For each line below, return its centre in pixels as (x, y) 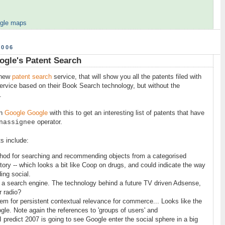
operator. (49, 122)
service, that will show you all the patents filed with (127, 77)
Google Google (26, 113)
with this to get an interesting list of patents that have (126, 113)
